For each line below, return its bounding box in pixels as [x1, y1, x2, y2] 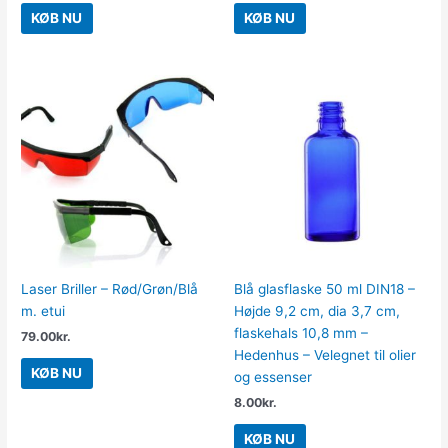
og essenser [234, 369, 312, 386]
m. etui [21, 303, 66, 320]
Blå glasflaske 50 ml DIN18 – [234, 281, 415, 298]
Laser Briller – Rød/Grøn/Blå [21, 281, 199, 298]
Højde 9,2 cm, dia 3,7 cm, [234, 303, 400, 320]
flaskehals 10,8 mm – [234, 325, 368, 342]
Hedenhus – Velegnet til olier [234, 347, 416, 364]
